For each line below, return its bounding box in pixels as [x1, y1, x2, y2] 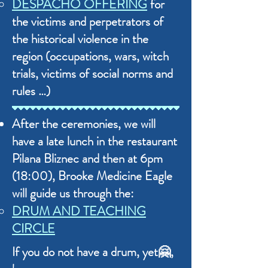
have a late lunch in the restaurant [12, 132, 177, 150]
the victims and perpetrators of [12, 12, 163, 31]
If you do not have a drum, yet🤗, [12, 242, 173, 261]
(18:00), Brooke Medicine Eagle [12, 166, 172, 185]
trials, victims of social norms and [12, 64, 173, 83]
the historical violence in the [12, 29, 148, 48]
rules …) [12, 81, 50, 100]
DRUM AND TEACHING [12, 202, 146, 220]
